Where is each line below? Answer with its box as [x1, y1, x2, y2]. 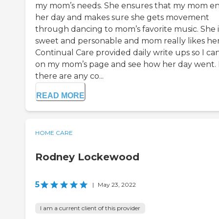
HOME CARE [35, 129, 73, 137]
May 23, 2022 [98, 181, 136, 189]
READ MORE [36, 91, 85, 100]
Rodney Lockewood [35, 151, 139, 163]
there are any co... [35, 71, 104, 81]
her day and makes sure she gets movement [35, 13, 209, 22]
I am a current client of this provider [40, 204, 140, 212]
